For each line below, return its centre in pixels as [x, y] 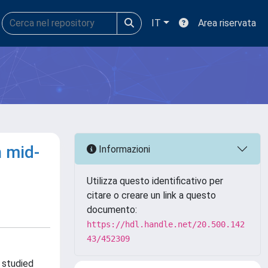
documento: [112, 210]
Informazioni [123, 149]
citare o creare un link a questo [151, 195]
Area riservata [227, 23]
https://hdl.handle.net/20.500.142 [166, 224]
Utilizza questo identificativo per [155, 181]
